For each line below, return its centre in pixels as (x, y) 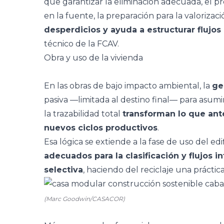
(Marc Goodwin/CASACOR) (84, 199)
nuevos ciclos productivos (101, 128)
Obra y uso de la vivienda (93, 58)
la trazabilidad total (83, 114)
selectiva (63, 170)
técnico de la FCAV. (81, 44)
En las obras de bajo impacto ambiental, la (128, 86)
